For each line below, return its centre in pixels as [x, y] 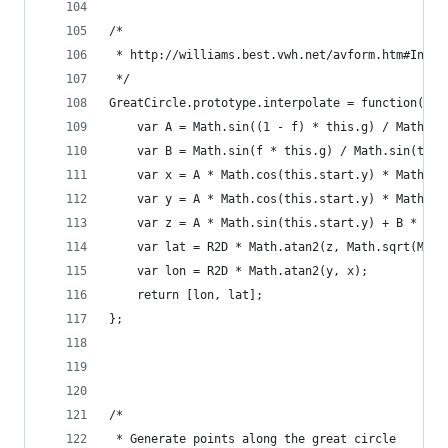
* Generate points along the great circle [252, 439]
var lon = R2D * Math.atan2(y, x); [238, 271]
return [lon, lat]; [186, 295]
